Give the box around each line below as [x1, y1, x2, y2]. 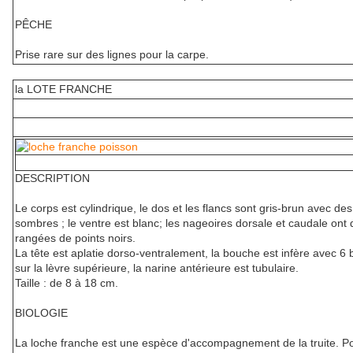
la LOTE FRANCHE [15, 83, 112, 96]
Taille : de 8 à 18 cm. [15, 277, 118, 290]
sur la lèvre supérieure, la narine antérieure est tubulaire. [15, 262, 299, 275]
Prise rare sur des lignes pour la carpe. [15, 48, 209, 61]
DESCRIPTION [15, 172, 90, 185]
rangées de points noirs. [15, 232, 136, 245]
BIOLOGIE [15, 307, 68, 320]
